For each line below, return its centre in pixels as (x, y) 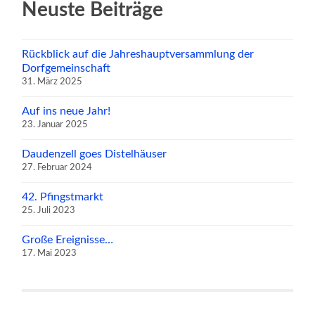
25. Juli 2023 (49, 211)
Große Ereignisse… (68, 240)
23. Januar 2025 (55, 125)
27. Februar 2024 (57, 168)
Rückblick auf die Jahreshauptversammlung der (138, 54)
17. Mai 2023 (50, 254)
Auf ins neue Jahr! (66, 111)
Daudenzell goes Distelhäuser (95, 154)
